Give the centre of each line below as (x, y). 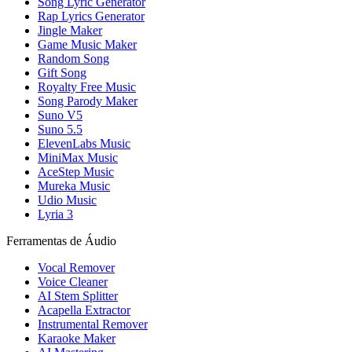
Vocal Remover (76, 267)
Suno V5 (60, 115)
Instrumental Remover (93, 324)
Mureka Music (74, 185)
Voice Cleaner (73, 281)
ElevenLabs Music (84, 143)
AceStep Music (76, 171)
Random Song (73, 58)
